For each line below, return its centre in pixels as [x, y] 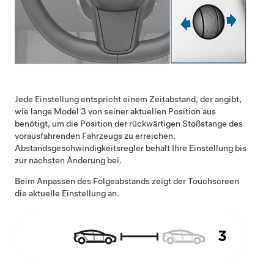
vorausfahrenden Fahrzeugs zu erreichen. [95, 135]
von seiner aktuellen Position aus [151, 111]
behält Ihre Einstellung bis [195, 148]
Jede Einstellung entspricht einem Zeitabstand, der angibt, [128, 99]
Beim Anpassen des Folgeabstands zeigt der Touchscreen [127, 181]
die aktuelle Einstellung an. [67, 193]
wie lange [34, 111]
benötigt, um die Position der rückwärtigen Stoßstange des [129, 123]
